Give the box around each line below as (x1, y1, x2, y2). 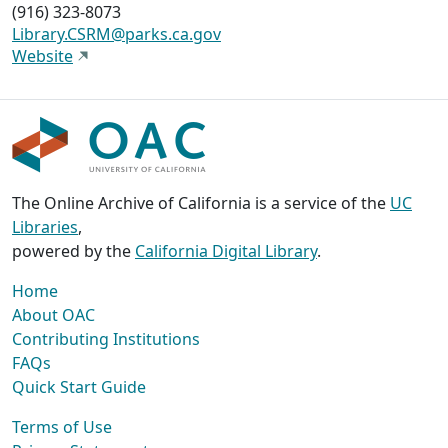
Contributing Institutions (12, 328, 200, 351)
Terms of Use (12, 416, 112, 439)
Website (12, 45, 73, 68)
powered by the (12, 240, 135, 263)
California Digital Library (135, 240, 317, 263)
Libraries (12, 216, 78, 239)
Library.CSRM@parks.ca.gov (12, 23, 221, 46)
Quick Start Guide (12, 376, 146, 399)
